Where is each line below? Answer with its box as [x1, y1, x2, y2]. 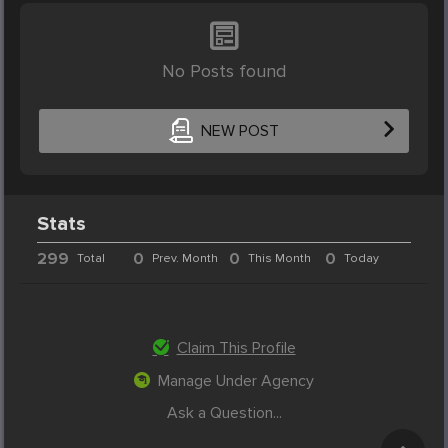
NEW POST [200, 121, 279, 142]
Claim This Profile [176, 337, 296, 358]
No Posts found [162, 59, 286, 82]
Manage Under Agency [158, 370, 314, 391]
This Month [247, 250, 311, 266]
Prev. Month [152, 250, 219, 266]
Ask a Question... [166, 402, 282, 423]
